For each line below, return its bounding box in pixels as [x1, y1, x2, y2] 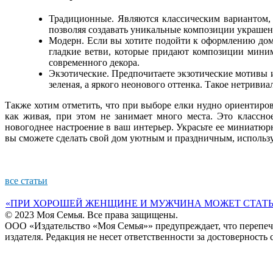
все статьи [5, 175, 48, 186]
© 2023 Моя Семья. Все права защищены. [5, 210, 178, 220]
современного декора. [49, 57, 140, 68]
